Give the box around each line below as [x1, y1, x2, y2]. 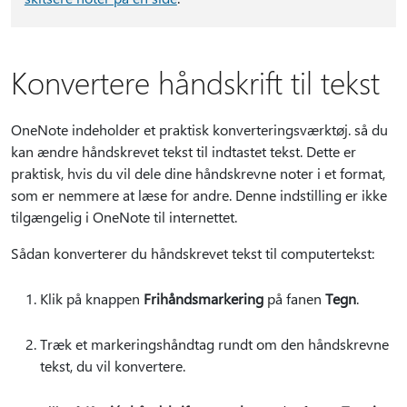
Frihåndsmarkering [144, 289, 263, 308]
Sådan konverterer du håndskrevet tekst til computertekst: [11, 243, 374, 263]
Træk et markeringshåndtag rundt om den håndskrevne [40, 334, 389, 353]
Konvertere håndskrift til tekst [11, 62, 380, 102]
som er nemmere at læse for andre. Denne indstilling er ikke [11, 185, 387, 204]
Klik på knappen [40, 289, 144, 308]
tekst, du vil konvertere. [40, 356, 185, 375]
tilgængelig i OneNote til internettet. [11, 207, 241, 226]
